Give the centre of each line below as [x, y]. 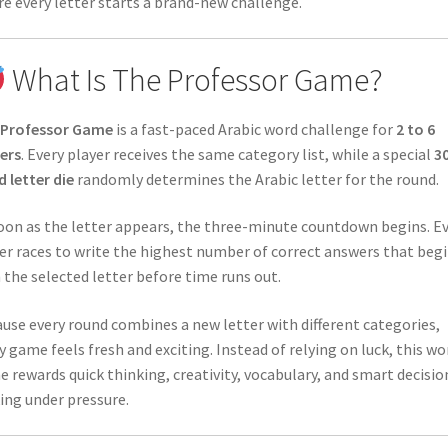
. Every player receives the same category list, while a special [227, 153]
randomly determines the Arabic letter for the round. [256, 178]
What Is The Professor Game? [195, 80]
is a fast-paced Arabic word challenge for [254, 128]
